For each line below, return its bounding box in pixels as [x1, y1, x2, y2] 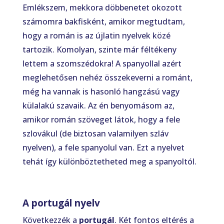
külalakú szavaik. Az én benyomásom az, [22, 100, 174, 111]
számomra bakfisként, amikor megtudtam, [22, 16, 185, 27]
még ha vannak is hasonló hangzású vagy [22, 86, 179, 97]
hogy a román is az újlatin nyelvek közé [22, 30, 170, 41]
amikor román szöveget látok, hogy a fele [22, 114, 180, 125]
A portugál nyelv [22, 196, 100, 209]
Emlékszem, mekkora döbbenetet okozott [22, 2, 182, 13]
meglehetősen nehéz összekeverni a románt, [22, 72, 192, 83]
